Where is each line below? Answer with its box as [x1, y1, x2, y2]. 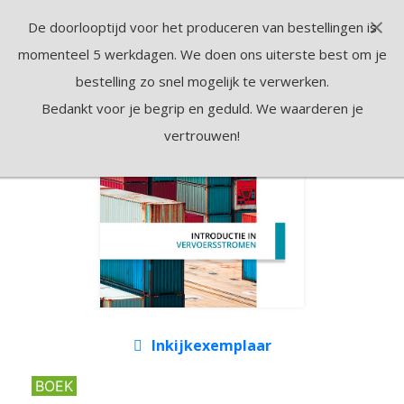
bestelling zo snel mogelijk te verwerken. [75, 72, 329, 90]
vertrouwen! [164, 126, 240, 144]
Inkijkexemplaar [151, 335, 271, 355]
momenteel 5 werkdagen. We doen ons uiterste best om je [17, 45, 387, 63]
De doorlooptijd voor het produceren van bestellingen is [27, 18, 377, 36]
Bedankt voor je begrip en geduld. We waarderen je [41, 99, 363, 117]
